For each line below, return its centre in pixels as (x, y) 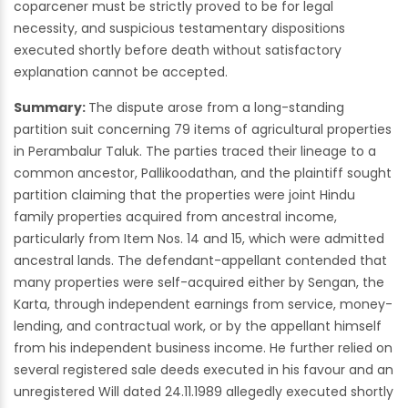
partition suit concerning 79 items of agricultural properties (203, 130)
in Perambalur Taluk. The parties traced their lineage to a (195, 152)
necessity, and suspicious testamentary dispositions (179, 29)
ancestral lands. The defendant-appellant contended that (200, 261)
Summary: (51, 108)
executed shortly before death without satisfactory (178, 51)
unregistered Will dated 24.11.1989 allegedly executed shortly (204, 392)
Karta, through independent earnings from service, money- (203, 305)
